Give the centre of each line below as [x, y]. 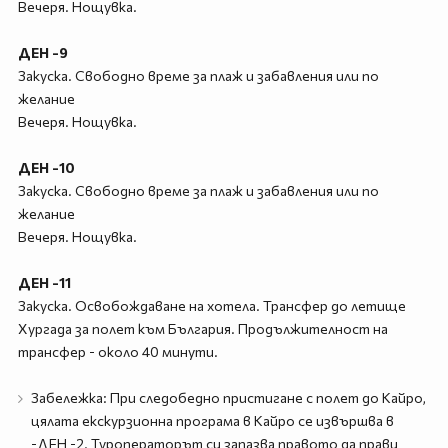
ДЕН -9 [42, 52]
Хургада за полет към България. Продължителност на [202, 328]
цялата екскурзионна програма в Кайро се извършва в [212, 420]
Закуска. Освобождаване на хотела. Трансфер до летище [211, 305]
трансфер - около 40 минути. [117, 351]
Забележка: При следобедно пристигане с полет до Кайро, [228, 397]
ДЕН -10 [46, 167]
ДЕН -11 [44, 282]
